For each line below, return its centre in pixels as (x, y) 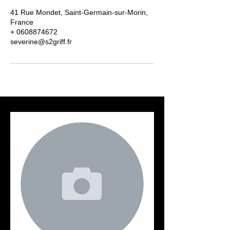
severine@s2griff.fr (41, 41)
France (22, 22)
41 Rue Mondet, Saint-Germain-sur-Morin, (79, 12)
